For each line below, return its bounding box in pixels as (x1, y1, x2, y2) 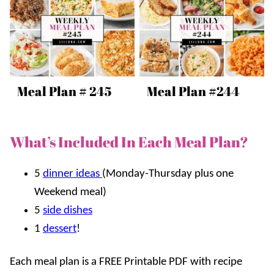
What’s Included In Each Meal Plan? (10, 132, 248, 152)
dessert (43, 223, 76, 235)
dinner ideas (43, 168, 102, 180)
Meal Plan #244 (147, 83, 240, 100)
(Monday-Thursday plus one (102, 168, 234, 180)
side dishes (43, 205, 92, 217)
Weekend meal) (34, 187, 106, 199)
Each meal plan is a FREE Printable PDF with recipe (10, 256, 242, 268)
